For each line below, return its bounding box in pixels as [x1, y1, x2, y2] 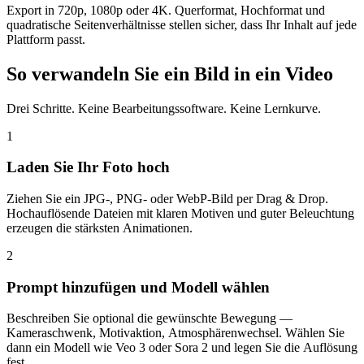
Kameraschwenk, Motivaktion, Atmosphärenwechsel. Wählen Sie [6, 326, 344, 340]
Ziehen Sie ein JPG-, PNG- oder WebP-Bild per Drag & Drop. [6, 192, 328, 206]
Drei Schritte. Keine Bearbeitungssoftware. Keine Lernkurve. [6, 101, 321, 115]
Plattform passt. [6, 32, 85, 46]
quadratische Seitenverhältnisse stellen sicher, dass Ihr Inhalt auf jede [6, 17, 357, 32]
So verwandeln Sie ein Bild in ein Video [6, 63, 333, 84]
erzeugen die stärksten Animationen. [6, 221, 193, 236]
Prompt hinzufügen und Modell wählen [6, 278, 270, 296]
